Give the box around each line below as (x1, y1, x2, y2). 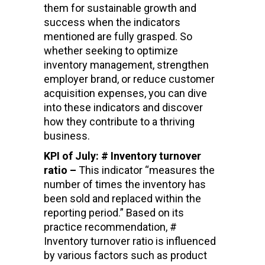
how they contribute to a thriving (44, 115, 195, 128)
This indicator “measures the (79, 163, 215, 176)
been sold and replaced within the (44, 192, 201, 205)
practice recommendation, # (44, 220, 177, 233)
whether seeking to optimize (44, 44, 178, 57)
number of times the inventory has (44, 177, 206, 190)
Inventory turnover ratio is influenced (44, 234, 216, 247)
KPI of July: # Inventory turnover (44, 149, 201, 162)
